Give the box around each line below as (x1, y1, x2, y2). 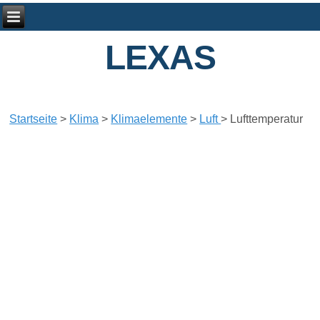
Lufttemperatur (230, 113, 304, 126)
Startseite (9, 113, 58, 126)
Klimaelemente (111, 113, 188, 126)
